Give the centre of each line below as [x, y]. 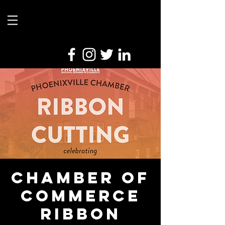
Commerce [80, 196]
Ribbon [80, 214]
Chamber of [80, 178]
